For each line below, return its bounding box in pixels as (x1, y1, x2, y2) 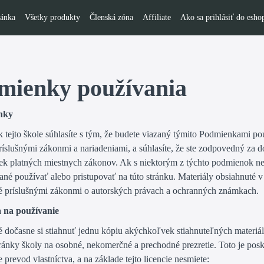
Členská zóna (90, 13, 133, 22)
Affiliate (143, 13, 171, 22)
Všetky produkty (25, 13, 80, 22)
